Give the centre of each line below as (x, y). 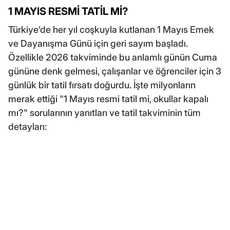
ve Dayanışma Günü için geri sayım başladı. (98, 43)
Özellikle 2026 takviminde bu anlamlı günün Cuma (113, 57)
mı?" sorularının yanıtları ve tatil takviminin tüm (104, 112)
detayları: (27, 126)
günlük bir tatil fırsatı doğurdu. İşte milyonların (102, 85)
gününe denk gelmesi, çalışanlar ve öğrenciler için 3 (115, 71)
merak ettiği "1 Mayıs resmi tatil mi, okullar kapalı (108, 99)
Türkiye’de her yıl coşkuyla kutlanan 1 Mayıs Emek (111, 29)
